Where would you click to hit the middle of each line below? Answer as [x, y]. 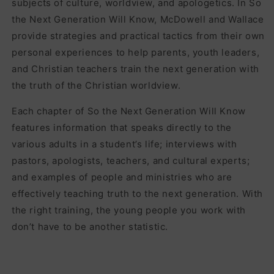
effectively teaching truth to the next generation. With [138, 193]
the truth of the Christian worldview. [96, 85]
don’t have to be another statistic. [90, 226]
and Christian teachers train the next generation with [135, 68]
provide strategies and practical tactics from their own [139, 35]
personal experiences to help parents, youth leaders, [136, 52]
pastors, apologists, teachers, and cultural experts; [131, 160]
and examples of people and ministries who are [122, 177]
